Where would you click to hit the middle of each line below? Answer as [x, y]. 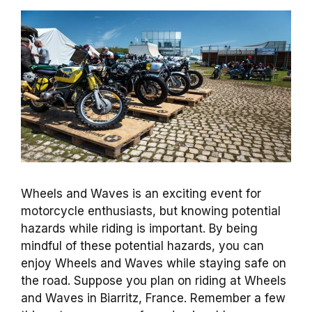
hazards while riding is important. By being [139, 228]
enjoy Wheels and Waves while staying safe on [154, 263]
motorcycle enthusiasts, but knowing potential [151, 211]
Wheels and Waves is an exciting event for [141, 193]
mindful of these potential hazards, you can [142, 245]
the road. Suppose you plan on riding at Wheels [154, 280]
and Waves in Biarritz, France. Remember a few [153, 298]
